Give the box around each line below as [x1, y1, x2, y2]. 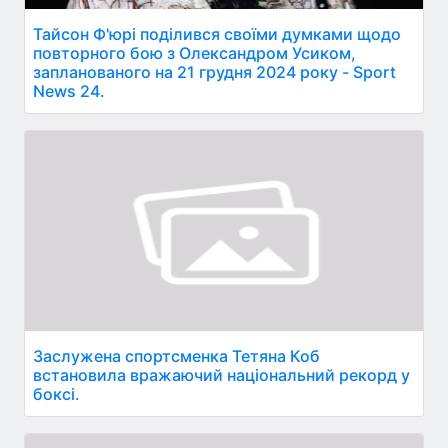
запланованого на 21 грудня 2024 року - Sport [33, 62, 396, 82]
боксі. [33, 384, 80, 404]
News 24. [33, 81, 105, 101]
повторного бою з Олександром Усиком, [33, 43, 356, 63]
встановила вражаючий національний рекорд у [33, 365, 410, 385]
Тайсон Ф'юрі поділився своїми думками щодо [33, 24, 401, 44]
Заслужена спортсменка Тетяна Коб [33, 346, 320, 366]
